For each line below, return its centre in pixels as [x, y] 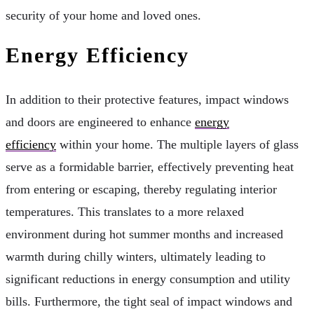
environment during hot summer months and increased [144, 234]
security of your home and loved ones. [103, 15]
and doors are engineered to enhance [100, 122]
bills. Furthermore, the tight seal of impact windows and [149, 301]
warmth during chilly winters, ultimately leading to [136, 256]
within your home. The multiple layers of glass [177, 144]
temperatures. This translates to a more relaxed [125, 211]
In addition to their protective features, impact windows [147, 99]
